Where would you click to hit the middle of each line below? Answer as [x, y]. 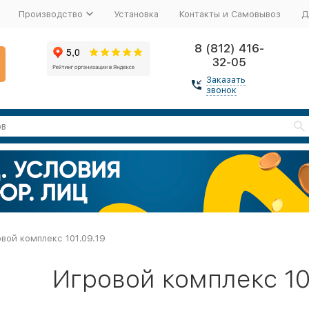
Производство [50, 14]
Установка [136, 14]
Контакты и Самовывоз [230, 14]
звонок [221, 90]
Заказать [226, 80]
